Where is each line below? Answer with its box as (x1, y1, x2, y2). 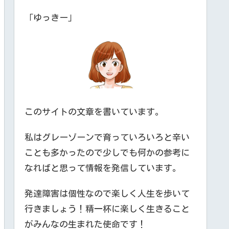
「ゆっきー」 (25, 13, 77, 22)
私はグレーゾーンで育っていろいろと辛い (25, 132, 190, 142)
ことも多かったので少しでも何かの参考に (25, 148, 190, 157)
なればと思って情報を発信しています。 (25, 163, 181, 172)
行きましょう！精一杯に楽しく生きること (25, 204, 190, 214)
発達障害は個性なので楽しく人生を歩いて (25, 189, 190, 198)
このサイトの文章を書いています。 (25, 107, 164, 116)
